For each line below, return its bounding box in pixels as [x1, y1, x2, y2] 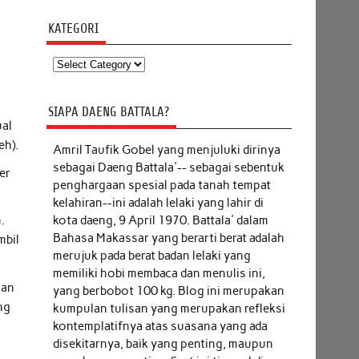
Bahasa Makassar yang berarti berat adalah [52, 230, 284, 245]
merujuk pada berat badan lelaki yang [52, 248, 251, 263]
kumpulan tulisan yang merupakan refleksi [52, 301, 285, 316]
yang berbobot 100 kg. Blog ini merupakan [52, 283, 284, 298]
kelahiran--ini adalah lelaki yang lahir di [52, 195, 264, 210]
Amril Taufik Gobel [52, 142, 157, 157]
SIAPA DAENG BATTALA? [47, 104, 169, 120]
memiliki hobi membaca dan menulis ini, [52, 265, 265, 280]
